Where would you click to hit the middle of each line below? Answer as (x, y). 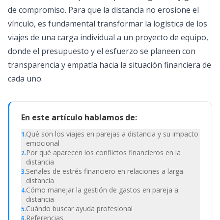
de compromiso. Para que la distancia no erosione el (103, 10)
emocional (43, 143)
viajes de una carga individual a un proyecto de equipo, (108, 37)
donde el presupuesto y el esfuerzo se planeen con (102, 51)
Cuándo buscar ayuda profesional (79, 208)
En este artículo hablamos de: (79, 117)
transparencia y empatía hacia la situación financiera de (110, 65)
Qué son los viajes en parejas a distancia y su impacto (112, 134)
